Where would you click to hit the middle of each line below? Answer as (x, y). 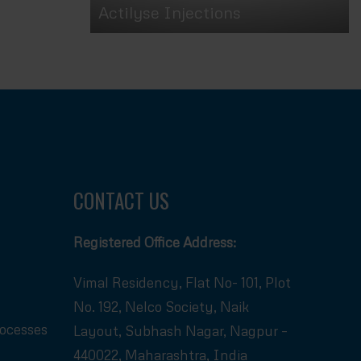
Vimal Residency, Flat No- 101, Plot (182, 282)
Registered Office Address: (155, 242)
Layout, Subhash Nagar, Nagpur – (180, 330)
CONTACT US (121, 200)
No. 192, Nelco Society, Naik (162, 306)
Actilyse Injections (170, 12)
